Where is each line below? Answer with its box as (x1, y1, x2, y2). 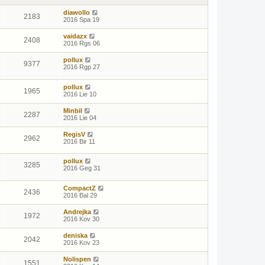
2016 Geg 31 (63, 164, 101, 172)
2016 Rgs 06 (63, 40, 100, 47)
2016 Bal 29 (63, 191, 97, 199)
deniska (63, 231, 88, 239)
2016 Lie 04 (63, 114, 96, 121)
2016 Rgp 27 (63, 63, 100, 70)
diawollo (63, 9, 90, 16)
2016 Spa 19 (63, 16, 99, 23)
